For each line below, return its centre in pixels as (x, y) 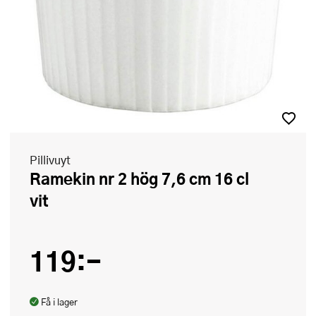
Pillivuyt (50, 160)
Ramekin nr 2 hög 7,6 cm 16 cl (35, 178)
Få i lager (59, 302)
